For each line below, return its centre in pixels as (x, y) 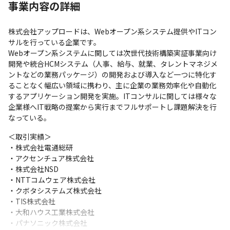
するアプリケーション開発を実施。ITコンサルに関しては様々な (112, 96)
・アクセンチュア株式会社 (51, 158)
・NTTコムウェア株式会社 (52, 180)
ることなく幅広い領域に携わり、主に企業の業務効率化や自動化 (112, 85)
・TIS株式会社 (32, 201)
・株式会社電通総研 (41, 147)
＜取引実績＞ (30, 137)
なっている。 (30, 118)
